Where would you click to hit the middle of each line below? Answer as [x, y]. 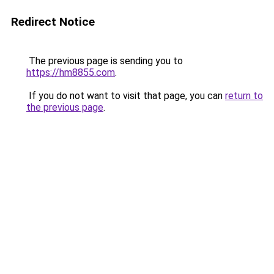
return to [244, 96]
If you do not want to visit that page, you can [126, 96]
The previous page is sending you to [105, 61]
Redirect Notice [53, 22]
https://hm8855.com [71, 72]
